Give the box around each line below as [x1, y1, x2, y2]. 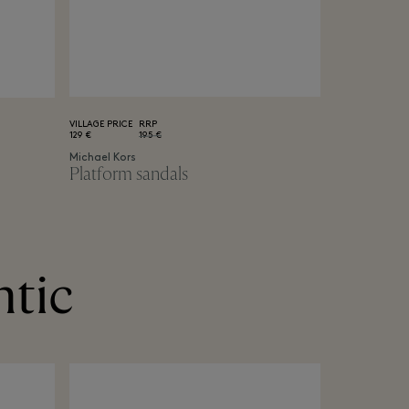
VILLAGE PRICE [68, 119, 132, 130]
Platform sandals [68, 162, 188, 185]
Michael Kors [68, 152, 136, 163]
